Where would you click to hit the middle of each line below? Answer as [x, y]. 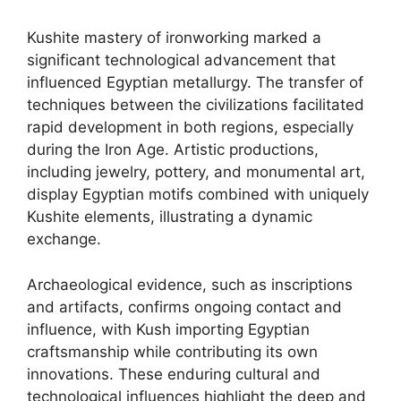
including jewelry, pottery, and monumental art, [196, 172]
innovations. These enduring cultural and [174, 374]
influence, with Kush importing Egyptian [168, 329]
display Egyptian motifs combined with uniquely [198, 194]
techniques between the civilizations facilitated [196, 105]
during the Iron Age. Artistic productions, [173, 149]
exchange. [64, 239]
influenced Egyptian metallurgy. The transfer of [195, 82]
